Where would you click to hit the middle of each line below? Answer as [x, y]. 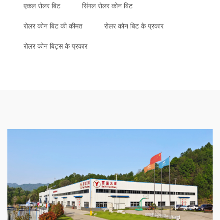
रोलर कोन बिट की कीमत [53, 26]
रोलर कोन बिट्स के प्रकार [55, 46]
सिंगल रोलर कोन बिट [107, 6]
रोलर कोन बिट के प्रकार [134, 26]
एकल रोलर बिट [42, 6]
